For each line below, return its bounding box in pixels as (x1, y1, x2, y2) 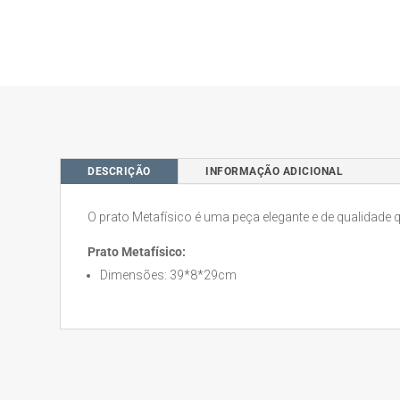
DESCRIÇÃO (87, 165, 151, 179)
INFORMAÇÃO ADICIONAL (205, 165, 344, 179)
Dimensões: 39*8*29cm (100, 268, 237, 283)
